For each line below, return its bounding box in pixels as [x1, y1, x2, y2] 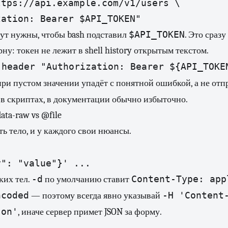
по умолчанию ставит [43, 174, 131, 185]
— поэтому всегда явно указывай [29, 190, 162, 201]
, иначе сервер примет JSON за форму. [18, 207, 162, 217]
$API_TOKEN [129, 29, 185, 40]
